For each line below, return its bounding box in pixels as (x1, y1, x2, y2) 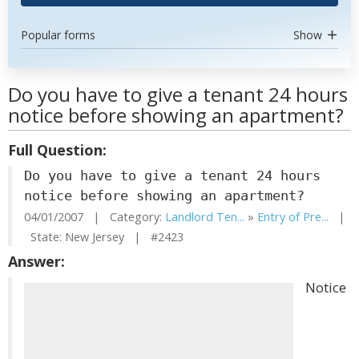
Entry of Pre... (257, 209, 329, 224)
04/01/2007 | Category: (24, 209, 165, 224)
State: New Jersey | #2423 (24, 229, 184, 244)
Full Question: (8, 140, 107, 159)
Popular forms (21, 27, 95, 42)
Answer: (8, 252, 65, 271)
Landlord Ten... (165, 209, 244, 224)
